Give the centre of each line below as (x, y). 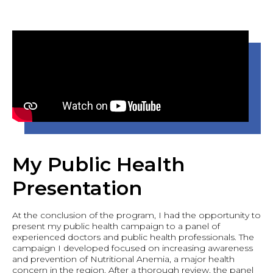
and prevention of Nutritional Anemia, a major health (123, 259)
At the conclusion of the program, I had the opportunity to (136, 215)
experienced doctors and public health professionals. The (133, 237)
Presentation (77, 188)
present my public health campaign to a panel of (116, 226)
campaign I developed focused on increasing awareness (133, 248)
